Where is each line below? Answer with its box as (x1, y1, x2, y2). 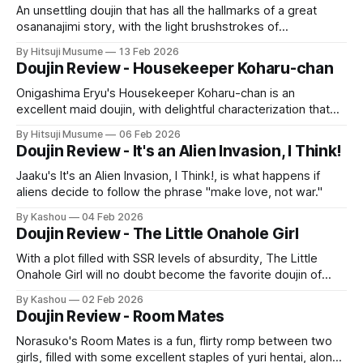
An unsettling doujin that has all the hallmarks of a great (16, 2, 317, 18)
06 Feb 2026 (119, 127, 181, 140)
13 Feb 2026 (119, 45, 179, 58)
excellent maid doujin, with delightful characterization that (16, 101, 330, 117)
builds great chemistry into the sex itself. (16, 117, 239, 133)
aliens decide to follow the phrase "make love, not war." (16, 184, 322, 199)
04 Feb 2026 (82, 210, 143, 223)
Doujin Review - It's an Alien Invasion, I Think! (16, 141, 343, 160)
